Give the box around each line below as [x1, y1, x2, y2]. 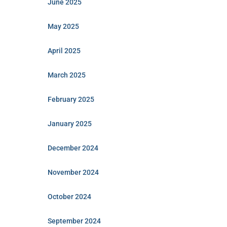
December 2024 [47, 144, 98, 152]
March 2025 [47, 71, 86, 79]
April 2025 [47, 47, 81, 55]
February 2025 [47, 95, 94, 103]
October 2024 [47, 193, 91, 201]
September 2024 [47, 217, 101, 225]
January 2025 [47, 120, 92, 128]
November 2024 [47, 168, 99, 176]
